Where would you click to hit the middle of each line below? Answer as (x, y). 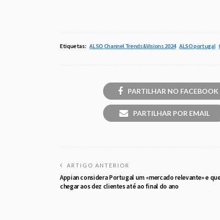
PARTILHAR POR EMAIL (171, 113)
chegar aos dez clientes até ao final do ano (119, 187)
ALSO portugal (197, 46)
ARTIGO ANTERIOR (98, 165)
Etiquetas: (73, 46)
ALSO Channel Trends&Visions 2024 (133, 46)
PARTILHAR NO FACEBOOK (173, 91)
